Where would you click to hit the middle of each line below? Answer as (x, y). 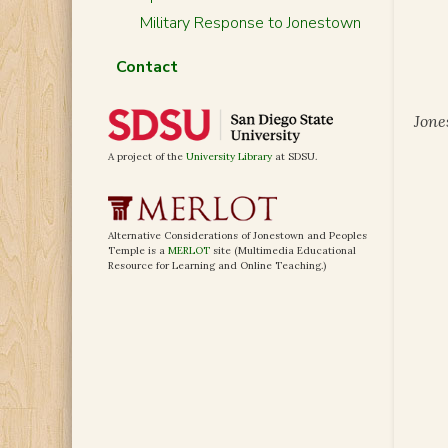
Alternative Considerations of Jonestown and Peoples (237, 236)
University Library (229, 157)
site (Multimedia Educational (283, 251)
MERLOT (189, 251)
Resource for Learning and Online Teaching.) (217, 266)
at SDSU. (294, 157)
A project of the (147, 157)
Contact (146, 67)
